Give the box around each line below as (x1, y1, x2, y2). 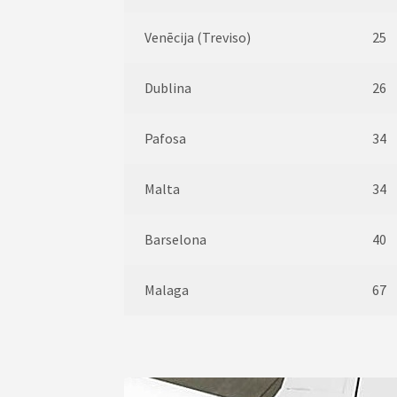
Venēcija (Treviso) (144, 27, 251, 46)
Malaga (144, 280, 189, 299)
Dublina (144, 78, 191, 97)
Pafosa (144, 128, 186, 147)
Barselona (144, 230, 206, 248)
